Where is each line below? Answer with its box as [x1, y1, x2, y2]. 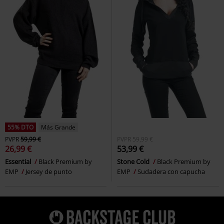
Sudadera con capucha [137, 166, 205, 176]
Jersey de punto [25, 166, 72, 176]
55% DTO [7, 122, 33, 131]
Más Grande [41, 122, 75, 131]
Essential [5, 156, 32, 166]
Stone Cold [117, 156, 151, 166]
